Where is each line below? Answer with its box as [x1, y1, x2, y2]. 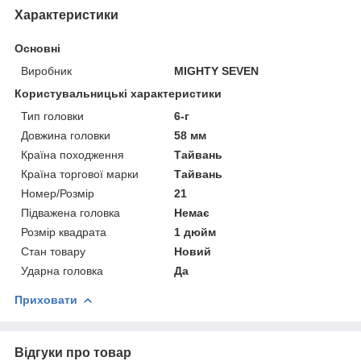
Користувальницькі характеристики [15, 86, 222, 100]
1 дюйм [174, 225, 217, 239]
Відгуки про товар [15, 345, 131, 359]
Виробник [21, 64, 72, 77]
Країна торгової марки [21, 167, 139, 180]
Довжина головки [21, 128, 110, 142]
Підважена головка [21, 205, 120, 219]
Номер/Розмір [21, 186, 94, 200]
